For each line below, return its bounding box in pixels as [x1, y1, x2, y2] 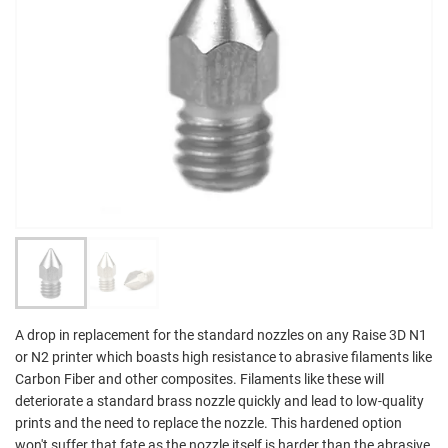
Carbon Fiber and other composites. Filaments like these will [15, 370, 384, 387]
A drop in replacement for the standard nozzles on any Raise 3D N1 [15, 326, 427, 343]
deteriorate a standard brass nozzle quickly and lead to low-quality [15, 392, 424, 409]
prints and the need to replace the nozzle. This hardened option [15, 414, 402, 431]
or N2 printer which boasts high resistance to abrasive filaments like [15, 348, 432, 365]
